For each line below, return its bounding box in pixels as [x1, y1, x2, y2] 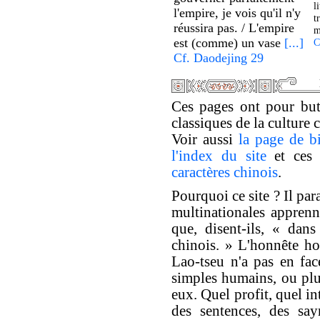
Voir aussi [171, 131, 239, 147]
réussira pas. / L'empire [174, 21, 294, 35]
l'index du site [171, 148, 266, 164]
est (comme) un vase [174, 36, 284, 50]
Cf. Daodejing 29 [174, 51, 264, 65]
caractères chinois [171, 164, 278, 180]
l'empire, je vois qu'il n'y [174, 6, 301, 20]
